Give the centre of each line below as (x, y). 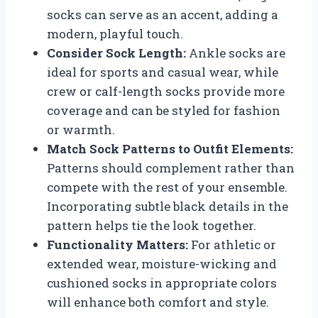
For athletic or (232, 244)
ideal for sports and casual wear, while (163, 72)
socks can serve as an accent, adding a (163, 14)
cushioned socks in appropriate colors (162, 283)
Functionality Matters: (117, 244)
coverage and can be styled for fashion (164, 110)
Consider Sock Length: (116, 53)
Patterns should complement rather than (171, 168)
